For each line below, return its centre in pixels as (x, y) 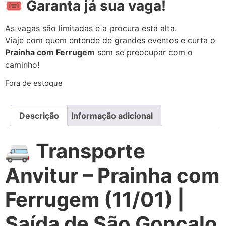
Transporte (91, 151)
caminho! (22, 64)
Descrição (39, 116)
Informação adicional (112, 116)
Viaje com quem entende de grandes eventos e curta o (110, 40)
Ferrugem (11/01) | (95, 200)
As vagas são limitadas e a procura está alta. (91, 28)
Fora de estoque (34, 83)
